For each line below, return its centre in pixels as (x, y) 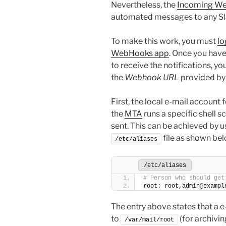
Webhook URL (152, 77)
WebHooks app (140, 53)
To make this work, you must (164, 41)
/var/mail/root (149, 220)
